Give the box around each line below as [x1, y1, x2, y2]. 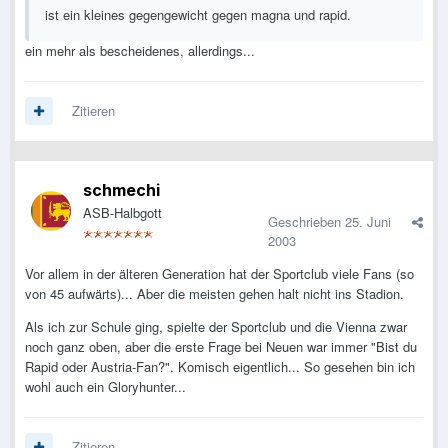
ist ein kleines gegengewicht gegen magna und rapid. [45, 5, 351, 25]
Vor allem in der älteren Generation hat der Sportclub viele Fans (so [25, 264, 414, 284]
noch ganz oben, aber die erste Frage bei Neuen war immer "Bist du [25, 337, 417, 357]
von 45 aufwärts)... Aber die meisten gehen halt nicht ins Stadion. [25, 284, 404, 304]
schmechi [83, 180, 160, 201]
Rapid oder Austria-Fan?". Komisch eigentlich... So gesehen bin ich [25, 357, 415, 377]
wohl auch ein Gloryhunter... [25, 377, 186, 397]
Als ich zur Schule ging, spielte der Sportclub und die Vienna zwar [25, 317, 407, 337]
